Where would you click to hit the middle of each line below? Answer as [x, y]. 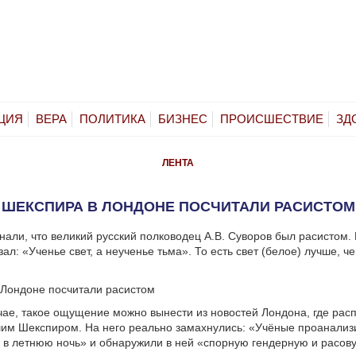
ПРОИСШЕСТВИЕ [272, 118]
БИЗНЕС [183, 118]
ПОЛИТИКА [112, 118]
